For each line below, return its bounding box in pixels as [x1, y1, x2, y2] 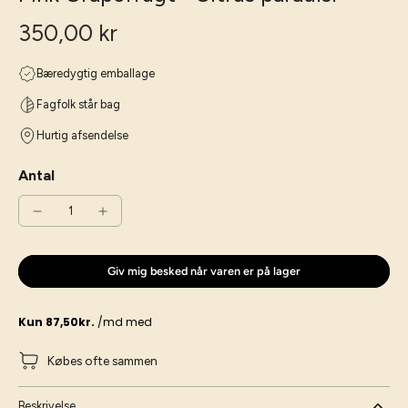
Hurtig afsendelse [36, 128, 128, 142]
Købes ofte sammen [47, 352, 158, 368]
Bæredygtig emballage [36, 66, 155, 80]
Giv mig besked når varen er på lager [107, 264, 301, 278]
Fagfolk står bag [36, 97, 120, 111]
